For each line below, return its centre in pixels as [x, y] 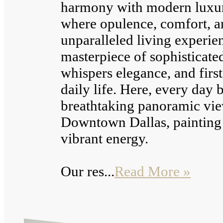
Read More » [153, 171]
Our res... [88, 171]
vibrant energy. [105, 139]
